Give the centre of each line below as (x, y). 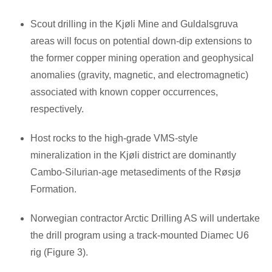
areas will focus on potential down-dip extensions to (141, 41)
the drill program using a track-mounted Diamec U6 (140, 235)
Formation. (56, 189)
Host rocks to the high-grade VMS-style (114, 138)
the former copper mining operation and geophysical (142, 58)
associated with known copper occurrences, (124, 92)
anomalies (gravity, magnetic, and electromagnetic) (139, 75)
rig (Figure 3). (64, 252)
